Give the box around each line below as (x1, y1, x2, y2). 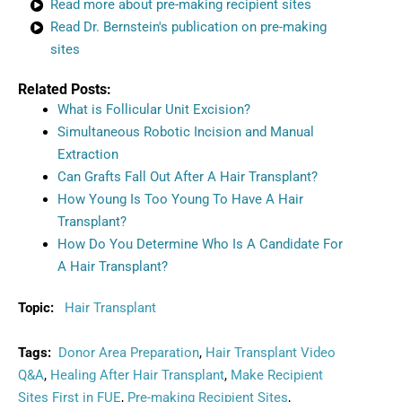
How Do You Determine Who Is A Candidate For (57, 235, 343, 252)
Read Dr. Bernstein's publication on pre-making (50, 18, 328, 35)
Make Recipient (231, 367, 323, 384)
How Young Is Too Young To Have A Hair (57, 190, 303, 207)
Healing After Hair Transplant (50, 367, 224, 384)
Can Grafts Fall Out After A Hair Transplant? (57, 168, 318, 185)
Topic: (18, 300, 54, 317)
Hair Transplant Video (205, 345, 336, 362)
